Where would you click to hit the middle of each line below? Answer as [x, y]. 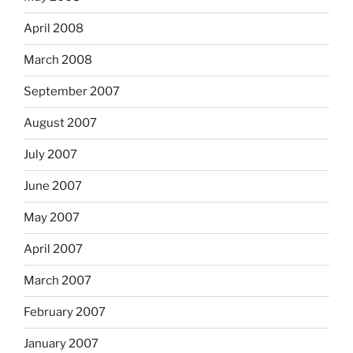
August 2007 [60, 123]
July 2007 [50, 155]
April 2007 [53, 249]
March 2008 [58, 60]
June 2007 [53, 186]
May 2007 [52, 218]
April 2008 [54, 29]
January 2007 [61, 344]
